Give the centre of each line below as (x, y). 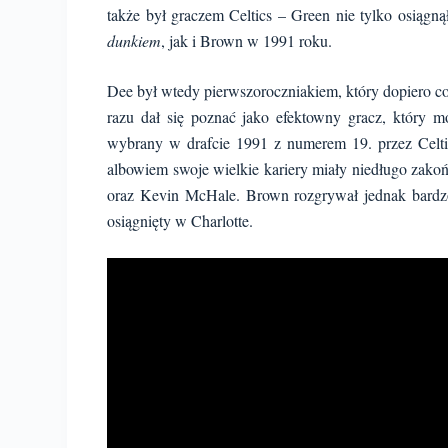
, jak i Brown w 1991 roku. (247, 40)
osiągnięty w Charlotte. (180, 220)
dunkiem (134, 40)
